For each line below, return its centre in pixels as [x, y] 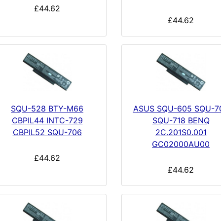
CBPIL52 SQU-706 [47, 132]
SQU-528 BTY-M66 [47, 109]
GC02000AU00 [181, 144]
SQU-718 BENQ [181, 121]
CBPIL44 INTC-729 [47, 121]
